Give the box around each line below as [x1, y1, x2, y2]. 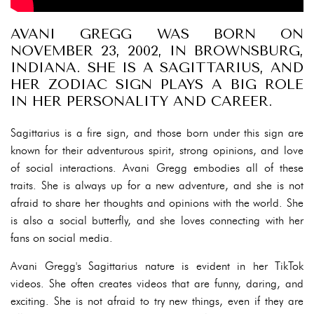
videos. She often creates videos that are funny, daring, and [11, 276, 303, 290]
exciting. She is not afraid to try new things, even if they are [11, 294, 303, 308]
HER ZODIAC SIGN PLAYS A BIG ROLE [11, 76, 303, 93]
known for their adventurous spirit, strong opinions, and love [11, 143, 303, 157]
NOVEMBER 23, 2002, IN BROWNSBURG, [11, 42, 303, 59]
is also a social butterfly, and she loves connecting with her [11, 213, 303, 227]
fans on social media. [11, 231, 113, 245]
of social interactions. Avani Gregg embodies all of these [11, 161, 303, 175]
